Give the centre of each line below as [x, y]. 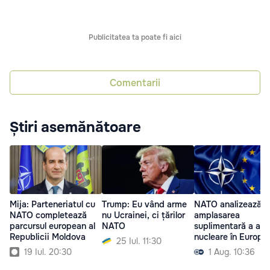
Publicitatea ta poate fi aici [135, 38]
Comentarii [135, 83]
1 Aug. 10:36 [232, 252]
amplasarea [217, 215]
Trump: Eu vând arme [144, 204]
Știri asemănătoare [75, 127]
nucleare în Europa [231, 237]
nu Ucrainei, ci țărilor [143, 215]
